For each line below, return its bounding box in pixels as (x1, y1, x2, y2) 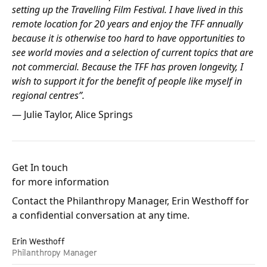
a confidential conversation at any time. (12, 209, 190, 222)
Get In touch (12, 161, 68, 174)
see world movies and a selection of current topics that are (12, 46, 253, 59)
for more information (12, 175, 109, 188)
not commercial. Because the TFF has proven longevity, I (12, 60, 243, 73)
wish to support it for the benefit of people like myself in (12, 74, 242, 88)
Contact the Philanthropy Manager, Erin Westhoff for (12, 194, 249, 207)
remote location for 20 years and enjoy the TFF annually (12, 17, 243, 30)
